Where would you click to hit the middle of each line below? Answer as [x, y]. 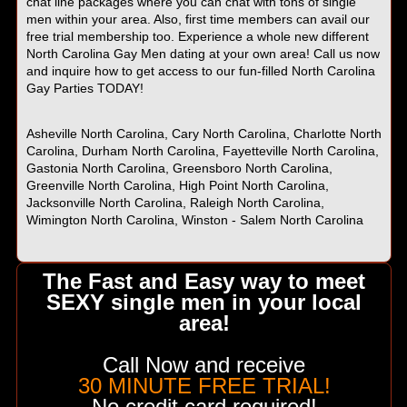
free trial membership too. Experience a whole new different [197, 37]
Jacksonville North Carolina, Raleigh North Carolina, [175, 203]
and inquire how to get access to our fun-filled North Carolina [200, 71]
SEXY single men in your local [204, 303]
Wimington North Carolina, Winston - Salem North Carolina [194, 220]
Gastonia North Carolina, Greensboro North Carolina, [179, 169]
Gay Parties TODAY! [84, 89]
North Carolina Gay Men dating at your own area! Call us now [203, 54]
